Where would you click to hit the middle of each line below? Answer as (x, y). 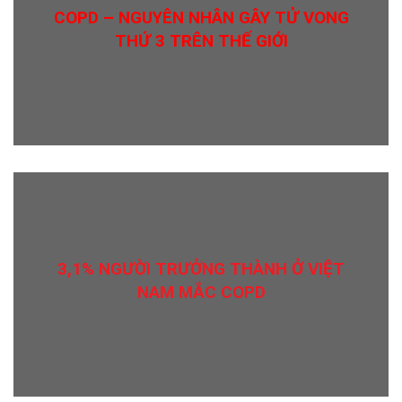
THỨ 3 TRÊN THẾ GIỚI (201, 41)
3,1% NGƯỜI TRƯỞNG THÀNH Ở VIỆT (201, 269)
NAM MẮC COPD (201, 293)
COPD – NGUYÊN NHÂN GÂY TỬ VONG (201, 18)
